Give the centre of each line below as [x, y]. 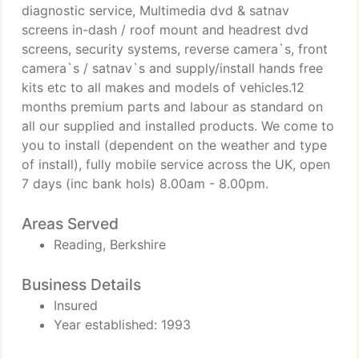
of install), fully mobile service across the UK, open [176, 164]
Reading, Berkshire [110, 244]
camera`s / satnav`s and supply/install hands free [172, 68]
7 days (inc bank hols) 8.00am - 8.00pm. [145, 184]
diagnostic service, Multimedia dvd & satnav [155, 10]
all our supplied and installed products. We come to [178, 126]
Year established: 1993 [122, 325]
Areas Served [70, 224]
